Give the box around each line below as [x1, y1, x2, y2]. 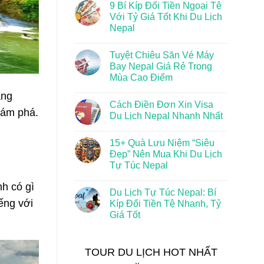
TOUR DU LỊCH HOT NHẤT [85, 246, 217, 258]
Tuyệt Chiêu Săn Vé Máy [110, 49, 214, 60]
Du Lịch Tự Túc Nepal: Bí [110, 187, 216, 197]
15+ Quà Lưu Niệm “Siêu [110, 137, 214, 148]
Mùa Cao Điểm [110, 72, 173, 82]
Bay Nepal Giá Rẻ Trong [110, 61, 212, 71]
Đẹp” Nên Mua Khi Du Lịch [110, 148, 222, 159]
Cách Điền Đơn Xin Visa [110, 99, 213, 110]
